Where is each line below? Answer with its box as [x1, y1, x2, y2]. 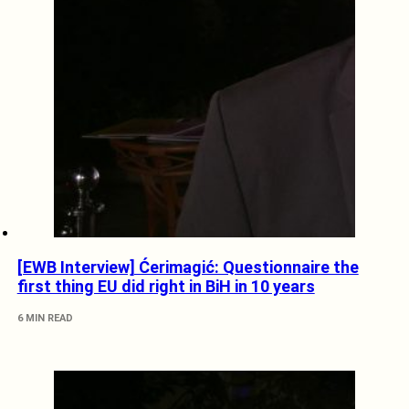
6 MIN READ [16, 311, 73, 324]
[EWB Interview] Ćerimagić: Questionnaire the [16, 257, 359, 277]
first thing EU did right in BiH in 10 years [16, 276, 315, 296]
